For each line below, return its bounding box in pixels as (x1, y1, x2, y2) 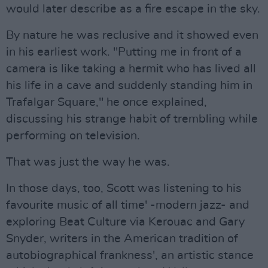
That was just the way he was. (6, 156, 170, 168)
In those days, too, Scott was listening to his (6, 182, 242, 194)
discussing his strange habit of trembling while (6, 113, 258, 125)
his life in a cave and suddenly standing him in (6, 80, 252, 92)
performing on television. (6, 130, 140, 142)
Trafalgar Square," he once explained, (6, 96, 207, 108)
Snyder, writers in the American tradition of (6, 233, 238, 245)
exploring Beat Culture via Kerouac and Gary (6, 216, 245, 228)
